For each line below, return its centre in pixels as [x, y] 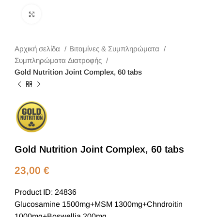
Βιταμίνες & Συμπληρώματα [115, 49]
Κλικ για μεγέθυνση [73, 14]
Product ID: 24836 [46, 192]
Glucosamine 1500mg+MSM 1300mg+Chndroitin [99, 204]
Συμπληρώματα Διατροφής [59, 60]
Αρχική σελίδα [38, 49]
